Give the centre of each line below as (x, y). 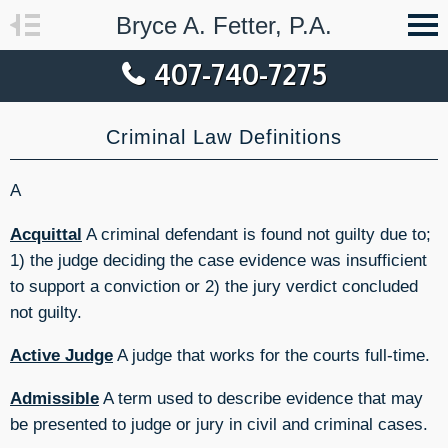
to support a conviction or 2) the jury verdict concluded (214, 285)
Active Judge (61, 354)
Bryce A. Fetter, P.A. (224, 25)
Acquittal (46, 233)
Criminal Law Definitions (224, 137)
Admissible (54, 398)
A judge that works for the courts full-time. (271, 354)
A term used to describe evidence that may (261, 398)
